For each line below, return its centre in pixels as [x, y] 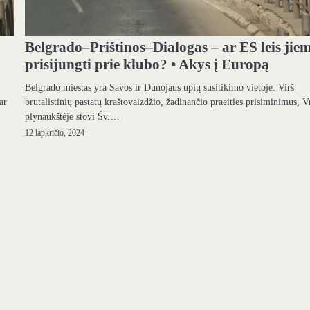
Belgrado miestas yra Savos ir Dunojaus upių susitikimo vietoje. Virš [160, 87]
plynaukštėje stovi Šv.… [73, 116]
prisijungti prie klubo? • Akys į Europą [147, 64]
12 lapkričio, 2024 [55, 133]
